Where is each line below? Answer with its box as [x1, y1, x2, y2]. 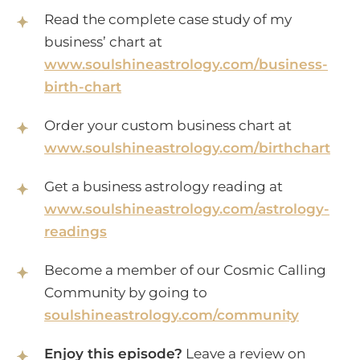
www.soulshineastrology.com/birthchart [44, 140, 330, 157]
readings [44, 223, 107, 240]
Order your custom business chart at [44, 117, 292, 134]
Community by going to [44, 284, 207, 301]
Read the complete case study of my [44, 11, 292, 28]
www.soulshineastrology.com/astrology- [44, 201, 329, 218]
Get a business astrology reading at [44, 178, 283, 195]
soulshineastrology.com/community [44, 307, 299, 324]
